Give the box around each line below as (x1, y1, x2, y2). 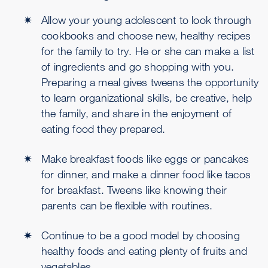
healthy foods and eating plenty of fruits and (41, 244, 248, 257)
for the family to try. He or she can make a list (41, 44, 255, 57)
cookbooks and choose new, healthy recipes (41, 29, 251, 42)
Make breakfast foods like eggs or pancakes (41, 152, 249, 165)
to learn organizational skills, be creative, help (41, 91, 252, 104)
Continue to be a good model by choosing (41, 229, 240, 242)
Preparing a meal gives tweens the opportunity (41, 75, 259, 89)
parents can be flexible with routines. (41, 199, 213, 212)
